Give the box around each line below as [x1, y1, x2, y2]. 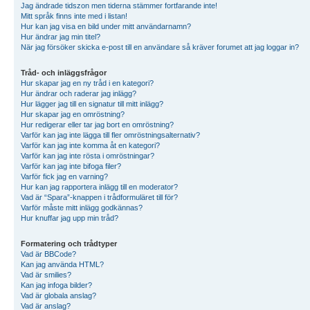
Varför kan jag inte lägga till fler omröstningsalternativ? [21, 130, 200, 139]
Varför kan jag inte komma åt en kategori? [21, 140, 160, 149]
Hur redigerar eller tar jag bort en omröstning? [21, 120, 174, 129]
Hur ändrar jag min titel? [21, 32, 100, 41]
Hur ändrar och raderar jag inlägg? [21, 89, 136, 98]
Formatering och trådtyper [21, 239, 117, 248]
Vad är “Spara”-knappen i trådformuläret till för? [21, 192, 178, 201]
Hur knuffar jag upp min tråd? [21, 213, 118, 222]
